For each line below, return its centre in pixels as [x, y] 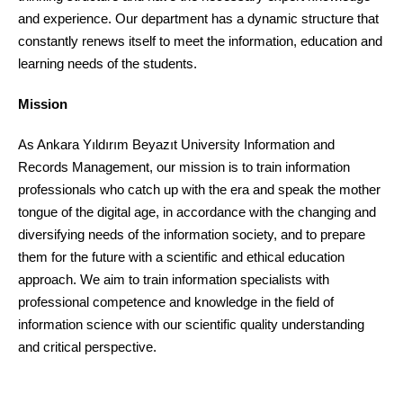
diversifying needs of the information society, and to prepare [192, 234]
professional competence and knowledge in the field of [176, 302]
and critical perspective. [89, 347]
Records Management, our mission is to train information [184, 167]
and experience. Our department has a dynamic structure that [198, 18]
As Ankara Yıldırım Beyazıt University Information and [176, 144]
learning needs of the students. [107, 63]
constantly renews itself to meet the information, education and [200, 41]
